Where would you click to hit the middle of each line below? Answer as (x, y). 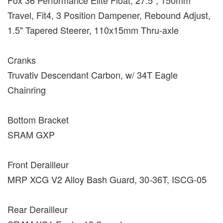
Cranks (22, 59)
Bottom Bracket (38, 119)
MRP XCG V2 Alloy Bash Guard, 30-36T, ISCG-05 (107, 179)
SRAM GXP (31, 134)
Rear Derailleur (38, 209)
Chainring (27, 89)
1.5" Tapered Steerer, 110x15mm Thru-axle (93, 30)
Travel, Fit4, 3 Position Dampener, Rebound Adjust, (109, 15)
